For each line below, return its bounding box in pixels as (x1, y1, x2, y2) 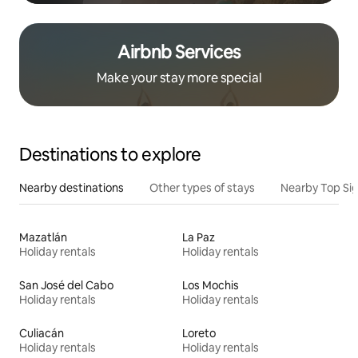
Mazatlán (19, 229, 67, 245)
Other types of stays (149, 180, 255, 195)
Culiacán (19, 325, 64, 340)
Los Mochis (182, 277, 239, 292)
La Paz (182, 229, 215, 245)
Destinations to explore (19, 142, 201, 166)
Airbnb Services (117, 40, 241, 64)
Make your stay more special (96, 69, 262, 86)
